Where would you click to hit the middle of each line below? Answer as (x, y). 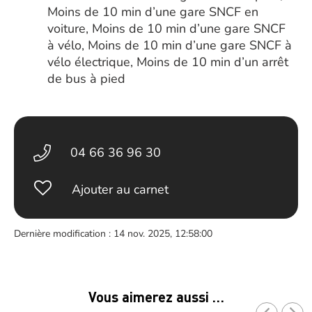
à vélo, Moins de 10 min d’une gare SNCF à (170, 45)
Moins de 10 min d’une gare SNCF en (153, 12)
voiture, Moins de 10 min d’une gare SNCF (166, 29)
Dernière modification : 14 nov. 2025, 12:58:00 (113, 234)
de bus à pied (86, 79)
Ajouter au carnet (120, 189)
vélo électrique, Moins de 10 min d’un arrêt (168, 62)
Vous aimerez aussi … (156, 297)
